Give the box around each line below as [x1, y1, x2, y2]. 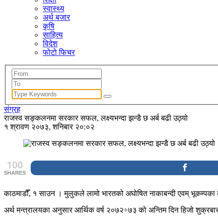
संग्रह [4, 105, 20, 113]
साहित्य [43, 31, 63, 39]
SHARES [4, 169, 26, 176]
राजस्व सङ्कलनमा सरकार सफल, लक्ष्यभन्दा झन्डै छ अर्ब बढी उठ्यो [4, 113, 188, 122]
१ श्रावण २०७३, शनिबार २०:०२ [4, 122, 94, 131]
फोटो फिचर [43, 48, 75, 56]
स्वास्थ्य [43, 4, 64, 13]
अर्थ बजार [43, 13, 70, 21]
